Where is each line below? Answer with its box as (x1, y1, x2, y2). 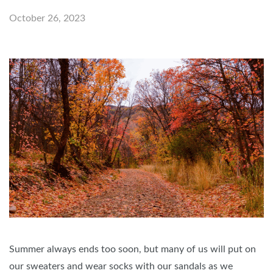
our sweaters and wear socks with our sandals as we (9, 261, 233, 272)
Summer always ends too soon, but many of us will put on (9, 244, 256, 255)
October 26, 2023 (9, 13, 85, 23)
